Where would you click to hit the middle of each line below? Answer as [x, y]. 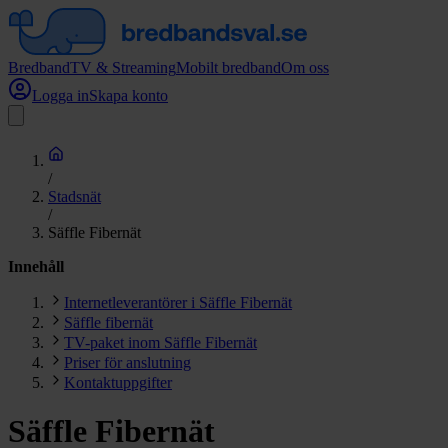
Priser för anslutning [127, 362]
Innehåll [36, 266]
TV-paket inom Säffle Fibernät [160, 342]
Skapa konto [128, 95]
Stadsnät [74, 196]
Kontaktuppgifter [118, 382]
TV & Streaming [123, 67]
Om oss [305, 67]
